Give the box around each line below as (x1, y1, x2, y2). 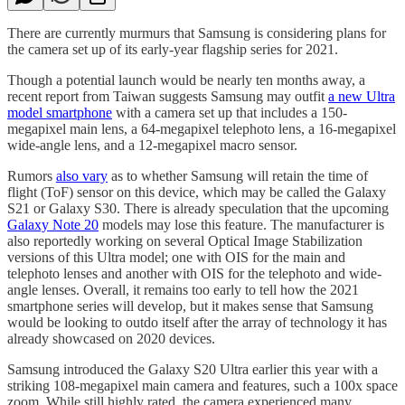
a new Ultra (328, 88, 395, 104)
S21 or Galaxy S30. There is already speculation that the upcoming (7, 200, 389, 216)
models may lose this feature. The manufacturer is (99, 216, 384, 232)
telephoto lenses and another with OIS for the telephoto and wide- (7, 265, 381, 281)
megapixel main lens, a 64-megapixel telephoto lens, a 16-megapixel (7, 120, 396, 137)
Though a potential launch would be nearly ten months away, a (7, 71, 365, 88)
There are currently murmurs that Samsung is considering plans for (7, 24, 386, 41)
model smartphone (7, 104, 112, 120)
